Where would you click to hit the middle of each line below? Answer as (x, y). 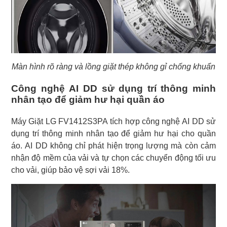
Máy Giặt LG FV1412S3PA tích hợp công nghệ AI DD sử (113, 122)
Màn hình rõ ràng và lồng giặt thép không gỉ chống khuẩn (113, 67)
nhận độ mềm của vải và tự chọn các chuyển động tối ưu (113, 158)
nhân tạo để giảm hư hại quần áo (88, 100)
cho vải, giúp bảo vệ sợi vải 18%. (70, 170)
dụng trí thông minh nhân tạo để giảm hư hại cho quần (113, 134)
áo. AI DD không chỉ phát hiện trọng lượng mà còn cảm (113, 146)
